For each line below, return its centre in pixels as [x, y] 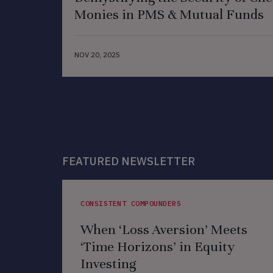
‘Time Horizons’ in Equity [158, 246]
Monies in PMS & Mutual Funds [169, 14]
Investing [108, 264]
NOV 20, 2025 [97, 54]
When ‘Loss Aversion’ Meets [164, 229]
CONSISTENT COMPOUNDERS [131, 203]
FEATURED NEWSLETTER [129, 161]
